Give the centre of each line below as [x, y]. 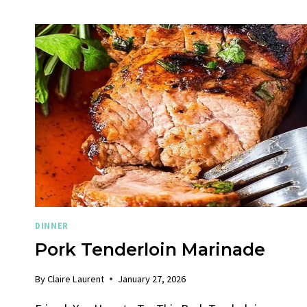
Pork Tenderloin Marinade [150, 249]
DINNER [52, 226]
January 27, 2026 [152, 279]
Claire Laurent [76, 279]
